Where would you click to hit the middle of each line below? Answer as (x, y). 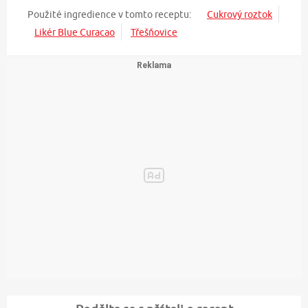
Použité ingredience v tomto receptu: (109, 14)
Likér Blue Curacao (75, 32)
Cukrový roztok (240, 14)
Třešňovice (154, 32)
